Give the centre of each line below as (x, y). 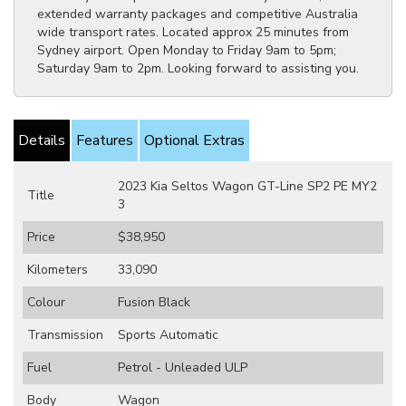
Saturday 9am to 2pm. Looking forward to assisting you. (198, 68)
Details (42, 140)
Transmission (65, 335)
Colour (46, 302)
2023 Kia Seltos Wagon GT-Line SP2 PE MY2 (247, 186)
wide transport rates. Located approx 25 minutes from (193, 32)
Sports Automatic (168, 335)
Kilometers (58, 270)
